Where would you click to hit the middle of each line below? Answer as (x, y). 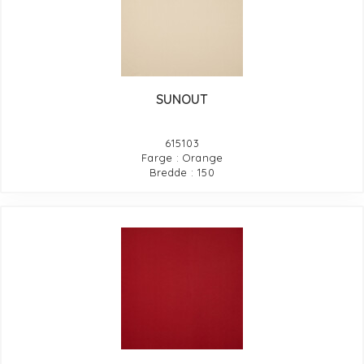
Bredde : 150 (182, 172)
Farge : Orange (182, 157)
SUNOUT (182, 99)
